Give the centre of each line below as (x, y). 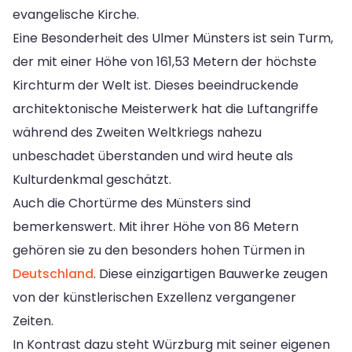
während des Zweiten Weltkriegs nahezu (137, 132)
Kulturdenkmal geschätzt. (92, 179)
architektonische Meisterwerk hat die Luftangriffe (165, 108)
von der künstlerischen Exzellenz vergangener (154, 297)
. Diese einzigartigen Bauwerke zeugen (211, 273)
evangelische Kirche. (76, 14)
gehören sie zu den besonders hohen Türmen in (159, 250)
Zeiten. (33, 321)
